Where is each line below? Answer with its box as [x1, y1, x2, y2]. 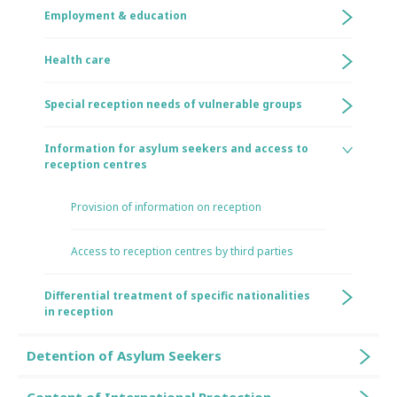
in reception [44, 304, 113, 319]
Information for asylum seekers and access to [44, 141, 308, 156]
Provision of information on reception [71, 199, 261, 214]
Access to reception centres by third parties [71, 244, 293, 259]
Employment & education [44, 8, 187, 23]
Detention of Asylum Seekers [27, 346, 222, 364]
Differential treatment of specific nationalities [44, 288, 310, 303]
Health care [44, 52, 111, 67]
